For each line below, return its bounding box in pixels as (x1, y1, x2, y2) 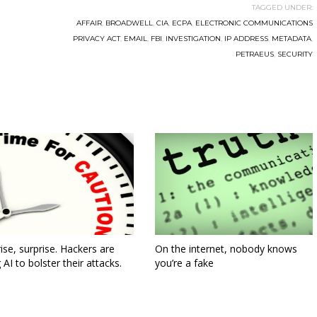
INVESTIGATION (165, 34, 221, 43)
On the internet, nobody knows (155, 242, 297, 256)
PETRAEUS (235, 50, 274, 59)
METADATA (271, 34, 311, 43)
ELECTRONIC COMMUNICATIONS (195, 18, 313, 28)
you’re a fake (155, 256, 214, 270)
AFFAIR (76, 18, 102, 28)
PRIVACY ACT (72, 34, 120, 43)
